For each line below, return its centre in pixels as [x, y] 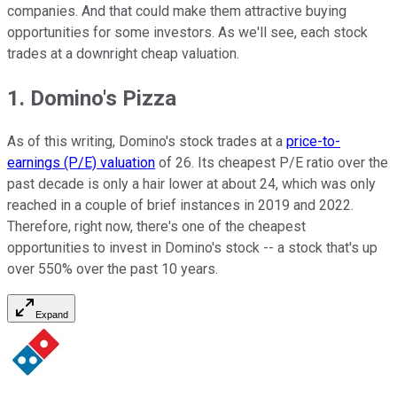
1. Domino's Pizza [92, 98]
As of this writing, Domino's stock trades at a [147, 142]
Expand [52, 315]
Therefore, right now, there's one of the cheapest [156, 227]
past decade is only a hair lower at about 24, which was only [191, 184]
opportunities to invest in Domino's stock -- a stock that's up [192, 248]
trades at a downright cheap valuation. [123, 53]
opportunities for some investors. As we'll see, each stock [187, 32]
